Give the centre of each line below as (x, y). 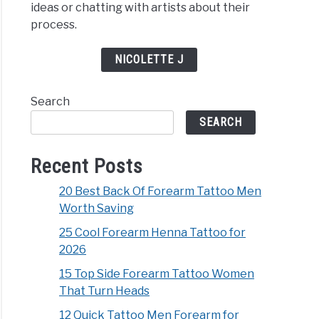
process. (54, 25)
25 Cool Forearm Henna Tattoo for (153, 233)
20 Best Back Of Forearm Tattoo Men (161, 192)
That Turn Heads (105, 291)
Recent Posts (87, 167)
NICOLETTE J (149, 60)
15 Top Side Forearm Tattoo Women (157, 274)
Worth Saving (97, 209)
